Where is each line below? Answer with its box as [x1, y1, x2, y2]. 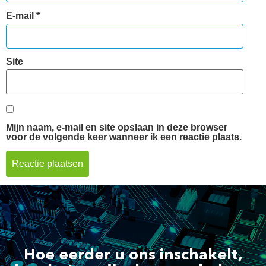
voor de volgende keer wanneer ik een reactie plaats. [6, 132, 242, 142]
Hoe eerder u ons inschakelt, [23, 247, 243, 263]
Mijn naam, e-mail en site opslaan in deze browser [6, 122, 227, 133]
